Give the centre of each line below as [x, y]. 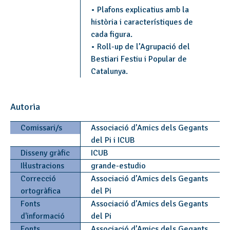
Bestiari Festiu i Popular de [139, 59]
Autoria [25, 107]
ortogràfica [41, 191]
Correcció [38, 179]
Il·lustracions [42, 166]
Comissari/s [41, 128]
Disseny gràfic [45, 153]
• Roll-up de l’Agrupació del [140, 47]
